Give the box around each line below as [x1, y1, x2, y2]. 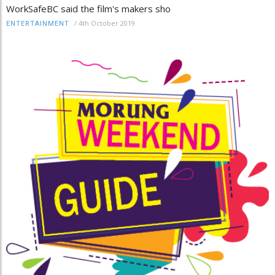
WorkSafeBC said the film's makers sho [6, 2, 171, 15]
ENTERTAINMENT [6, 19, 69, 28]
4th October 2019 [79, 18, 135, 28]
